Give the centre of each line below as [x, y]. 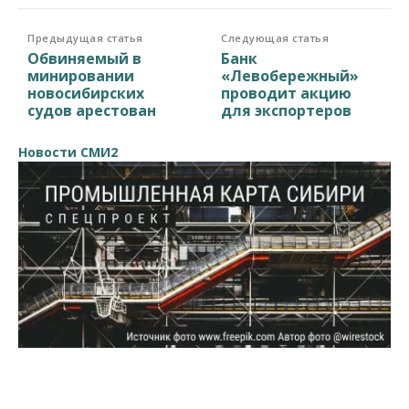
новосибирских [86, 93]
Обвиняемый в [84, 58]
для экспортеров [287, 110]
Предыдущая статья [85, 37]
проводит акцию [287, 93]
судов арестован [92, 110]
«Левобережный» [290, 75]
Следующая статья [275, 37]
